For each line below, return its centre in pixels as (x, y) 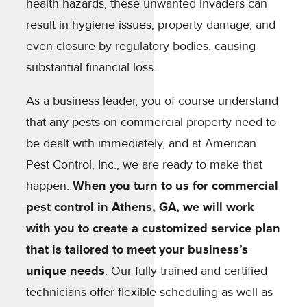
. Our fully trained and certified (186, 271)
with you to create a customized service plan (153, 229)
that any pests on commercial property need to (151, 122)
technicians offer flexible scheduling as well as (149, 292)
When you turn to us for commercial (175, 186)
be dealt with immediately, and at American (141, 144)
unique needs (65, 271)
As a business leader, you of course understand (152, 101)
